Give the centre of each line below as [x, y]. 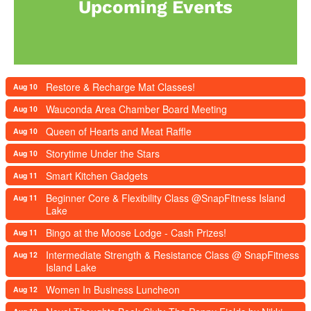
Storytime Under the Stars [103, 153]
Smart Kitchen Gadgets [97, 175]
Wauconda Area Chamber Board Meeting [136, 109]
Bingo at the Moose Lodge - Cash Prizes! [136, 232]
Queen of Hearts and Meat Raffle [119, 131]
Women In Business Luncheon [113, 289]
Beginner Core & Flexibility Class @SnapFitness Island [166, 197]
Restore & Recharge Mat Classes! [120, 86]
